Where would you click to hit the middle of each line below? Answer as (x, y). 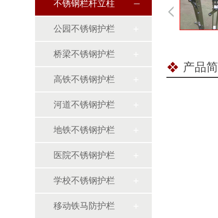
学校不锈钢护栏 (84, 181)
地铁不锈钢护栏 (84, 130)
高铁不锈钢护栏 (84, 79)
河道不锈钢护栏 (84, 105)
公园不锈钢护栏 (84, 29)
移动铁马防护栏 (84, 206)
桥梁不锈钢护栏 (84, 54)
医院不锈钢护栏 (84, 155)
